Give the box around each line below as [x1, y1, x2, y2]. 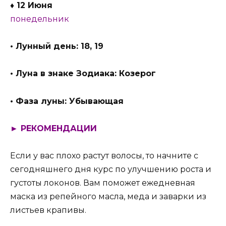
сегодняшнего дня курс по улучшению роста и [10, 164, 211, 174]
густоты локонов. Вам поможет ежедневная [10, 178, 195, 188]
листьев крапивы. [10, 205, 86, 215]
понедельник [10, 14, 69, 24]
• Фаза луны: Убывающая [10, 96, 124, 106]
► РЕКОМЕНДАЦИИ [10, 123, 97, 133]
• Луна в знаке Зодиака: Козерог [10, 69, 156, 79]
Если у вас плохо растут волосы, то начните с [10, 150, 198, 160]
